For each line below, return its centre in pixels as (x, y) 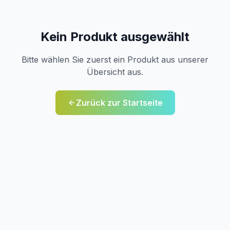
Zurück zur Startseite (119, 102)
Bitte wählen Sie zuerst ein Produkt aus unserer (115, 59)
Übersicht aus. (115, 72)
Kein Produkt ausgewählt (115, 36)
